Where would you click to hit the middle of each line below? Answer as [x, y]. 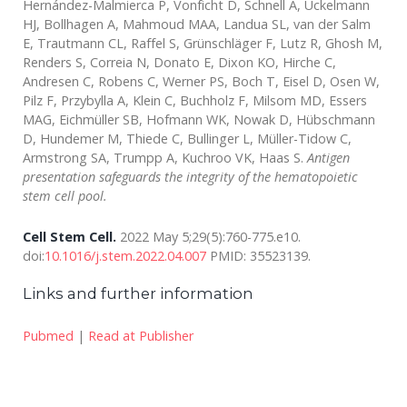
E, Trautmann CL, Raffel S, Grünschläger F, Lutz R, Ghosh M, [203, 43]
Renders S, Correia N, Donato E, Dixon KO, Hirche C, [179, 62]
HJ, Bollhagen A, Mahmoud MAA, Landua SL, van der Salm [197, 24]
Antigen [328, 158]
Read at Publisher [141, 336]
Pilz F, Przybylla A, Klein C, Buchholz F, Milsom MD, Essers [195, 100]
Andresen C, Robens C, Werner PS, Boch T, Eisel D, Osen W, [201, 81]
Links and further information [138, 293]
